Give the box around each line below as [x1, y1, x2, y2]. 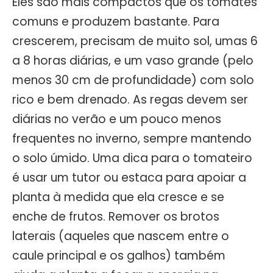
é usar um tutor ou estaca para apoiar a [12, 169, 246, 186]
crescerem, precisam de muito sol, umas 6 [12, 32, 258, 49]
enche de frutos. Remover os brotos [12, 208, 219, 225]
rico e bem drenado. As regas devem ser [12, 91, 248, 108]
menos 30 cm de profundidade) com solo [12, 71, 254, 88]
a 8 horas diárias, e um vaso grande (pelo [12, 52, 253, 69]
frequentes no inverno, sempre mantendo [12, 130, 252, 147]
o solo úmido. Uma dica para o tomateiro [12, 149, 252, 166]
